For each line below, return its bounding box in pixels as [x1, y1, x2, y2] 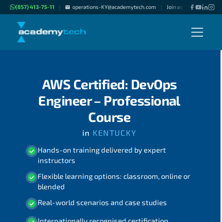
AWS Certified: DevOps [42, 76, 177, 92]
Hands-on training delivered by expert [37, 145, 166, 154]
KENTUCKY [90, 128, 137, 138]
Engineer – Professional [38, 92, 180, 108]
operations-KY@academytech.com [72, 3, 156, 10]
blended [37, 182, 65, 191]
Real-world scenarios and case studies [37, 198, 167, 207]
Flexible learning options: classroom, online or [37, 171, 190, 181]
